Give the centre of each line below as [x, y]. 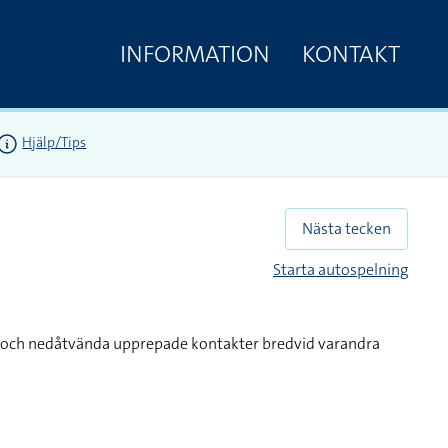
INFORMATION [195, 53]
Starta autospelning [340, 269]
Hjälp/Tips [54, 142]
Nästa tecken [346, 228]
